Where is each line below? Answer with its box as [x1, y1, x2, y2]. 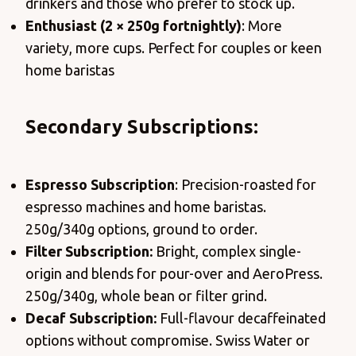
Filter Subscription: [25, 243, 153, 260]
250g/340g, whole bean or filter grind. [25, 288, 267, 304]
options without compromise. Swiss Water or [25, 332, 310, 349]
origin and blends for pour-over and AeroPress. [25, 265, 323, 282]
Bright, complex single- [153, 243, 301, 260]
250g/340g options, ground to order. [25, 221, 257, 238]
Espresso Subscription [25, 176, 175, 193]
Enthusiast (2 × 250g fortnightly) [25, 17, 242, 34]
